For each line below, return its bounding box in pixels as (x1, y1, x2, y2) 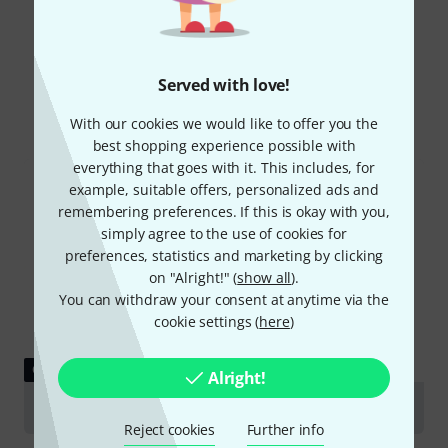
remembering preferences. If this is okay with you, (58, 202, 390, 221)
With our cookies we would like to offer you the (70, 114, 378, 133)
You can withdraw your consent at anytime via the (59, 290, 389, 309)
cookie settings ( (154, 312, 260, 331)
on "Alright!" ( (148, 268, 238, 287)
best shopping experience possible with (92, 136, 356, 155)
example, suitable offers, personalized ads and (69, 180, 379, 199)
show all (237, 268, 292, 287)
